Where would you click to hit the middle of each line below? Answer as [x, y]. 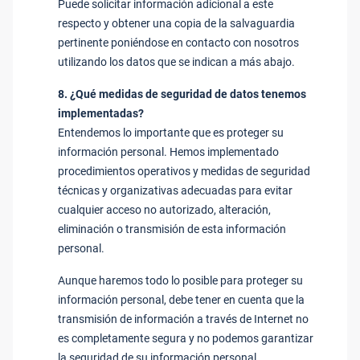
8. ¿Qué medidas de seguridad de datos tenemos [182, 94]
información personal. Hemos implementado [168, 152]
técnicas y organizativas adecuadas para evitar [175, 190]
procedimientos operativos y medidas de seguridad [184, 171]
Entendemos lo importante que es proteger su [171, 133]
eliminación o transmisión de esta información [172, 229]
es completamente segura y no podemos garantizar [186, 338]
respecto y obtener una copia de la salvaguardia [176, 23]
